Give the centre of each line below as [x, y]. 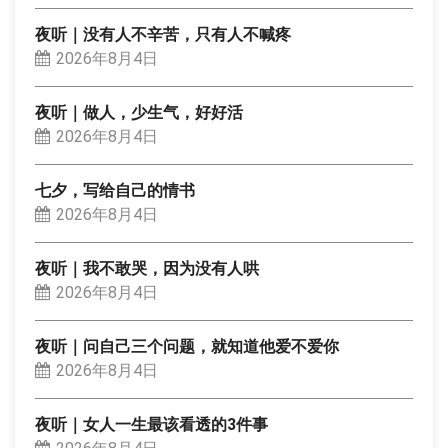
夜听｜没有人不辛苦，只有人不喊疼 [163, 34]
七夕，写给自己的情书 [115, 190]
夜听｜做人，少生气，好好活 [139, 112]
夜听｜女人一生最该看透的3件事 [151, 424]
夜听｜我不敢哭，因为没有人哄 [147, 268]
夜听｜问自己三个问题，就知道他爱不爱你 [187, 346]
